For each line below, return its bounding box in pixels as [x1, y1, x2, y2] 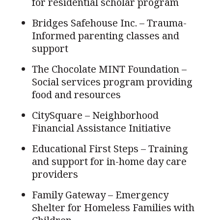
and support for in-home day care [31, 154, 187, 168]
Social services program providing [31, 75, 192, 88]
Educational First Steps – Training [31, 141, 188, 155]
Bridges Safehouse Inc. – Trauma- [31, 16, 187, 29]
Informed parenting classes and [31, 28, 179, 42]
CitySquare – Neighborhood [31, 108, 159, 122]
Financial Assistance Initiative [31, 121, 171, 135]
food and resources [31, 87, 121, 101]
